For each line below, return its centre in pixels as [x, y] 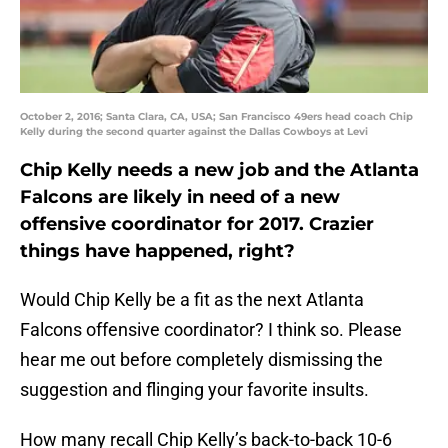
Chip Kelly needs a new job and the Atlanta [219, 170]
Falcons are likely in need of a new [180, 197]
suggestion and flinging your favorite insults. [194, 390]
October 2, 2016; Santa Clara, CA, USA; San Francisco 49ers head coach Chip [216, 117]
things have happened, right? [157, 251]
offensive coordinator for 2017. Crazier [197, 224]
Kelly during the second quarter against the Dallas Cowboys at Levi [194, 132]
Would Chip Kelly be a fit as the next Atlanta [192, 300]
